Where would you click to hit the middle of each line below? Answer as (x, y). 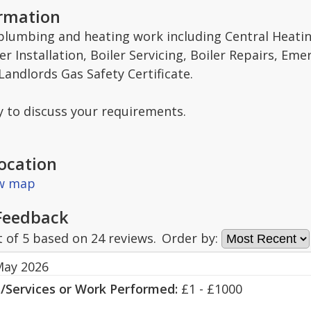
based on (60, 238)
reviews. (131, 238)
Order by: (192, 238)
